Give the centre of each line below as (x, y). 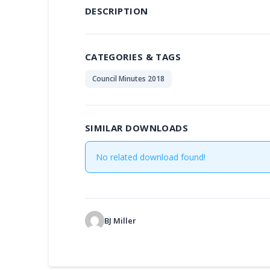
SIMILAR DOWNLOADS (137, 127)
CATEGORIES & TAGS (133, 56)
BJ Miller (120, 220)
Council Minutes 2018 (128, 78)
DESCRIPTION (116, 11)
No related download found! (151, 157)
